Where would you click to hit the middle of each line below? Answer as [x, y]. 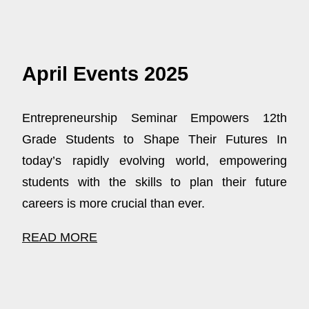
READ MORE [60, 237]
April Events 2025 [105, 74]
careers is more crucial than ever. [113, 203]
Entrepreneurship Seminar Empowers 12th [154, 118]
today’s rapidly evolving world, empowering [154, 160]
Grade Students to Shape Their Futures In [154, 139]
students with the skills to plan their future [154, 182]
